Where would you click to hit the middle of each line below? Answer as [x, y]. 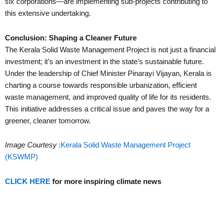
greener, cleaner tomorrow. [48, 121]
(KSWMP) [21, 157]
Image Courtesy [31, 145]
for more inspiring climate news [107, 181]
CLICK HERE [28, 181]
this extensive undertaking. [48, 14]
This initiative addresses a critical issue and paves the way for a [107, 109]
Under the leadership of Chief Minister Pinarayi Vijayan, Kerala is [108, 73]
